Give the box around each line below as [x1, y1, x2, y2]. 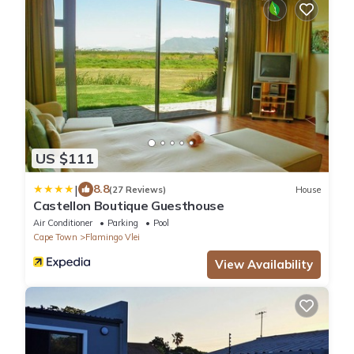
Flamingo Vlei [85, 232, 140, 243]
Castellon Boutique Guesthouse [33, 198, 224, 214]
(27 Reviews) [109, 183, 166, 195]
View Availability [215, 257, 313, 273]
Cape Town [33, 232, 77, 243]
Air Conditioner [33, 217, 92, 229]
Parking [107, 217, 138, 229]
